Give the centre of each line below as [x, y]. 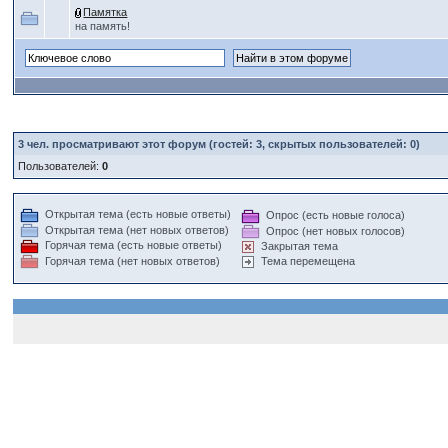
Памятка [105, 12]
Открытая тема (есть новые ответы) [138, 214]
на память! [103, 26]
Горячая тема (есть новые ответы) [134, 245]
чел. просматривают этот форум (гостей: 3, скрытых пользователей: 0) [222, 144]
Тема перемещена [308, 261]
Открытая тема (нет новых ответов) [137, 229]
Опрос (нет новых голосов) [336, 230]
